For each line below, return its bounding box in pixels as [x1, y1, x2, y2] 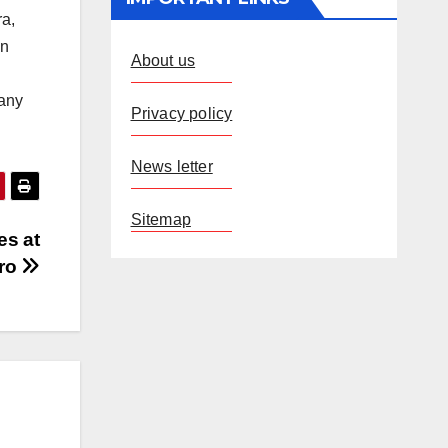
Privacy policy [130, 105, 233, 122]
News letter [130, 158, 213, 175]
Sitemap [130, 211, 191, 228]
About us [130, 52, 196, 69]
